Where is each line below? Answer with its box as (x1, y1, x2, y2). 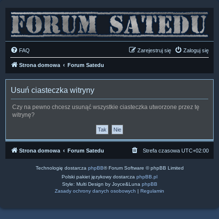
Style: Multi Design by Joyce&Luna (62, 181, 142, 187)
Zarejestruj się (137, 47, 171, 53)
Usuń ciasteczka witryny (11, 86, 94, 94)
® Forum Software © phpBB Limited (103, 165, 184, 171)
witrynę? (12, 111, 35, 118)
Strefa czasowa (143, 147, 181, 153)
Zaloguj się (183, 47, 209, 53)
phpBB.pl (136, 174, 157, 179)
